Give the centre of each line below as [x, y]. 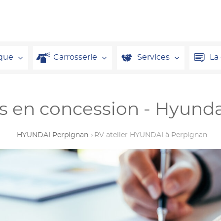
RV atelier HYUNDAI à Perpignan [151, 135]
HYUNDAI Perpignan [53, 135]
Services [153, 57]
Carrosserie [75, 57]
